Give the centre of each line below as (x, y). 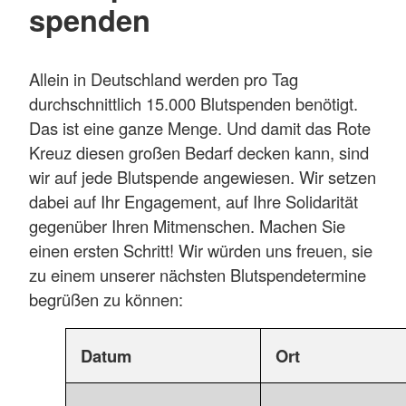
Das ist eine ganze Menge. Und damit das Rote (200, 127)
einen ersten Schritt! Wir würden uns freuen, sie (201, 250)
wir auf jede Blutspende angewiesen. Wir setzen (203, 176)
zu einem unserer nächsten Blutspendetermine (198, 274)
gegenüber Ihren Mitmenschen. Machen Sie (187, 225)
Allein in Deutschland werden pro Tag (164, 78)
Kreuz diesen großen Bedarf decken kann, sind (199, 152)
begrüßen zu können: (106, 299)
